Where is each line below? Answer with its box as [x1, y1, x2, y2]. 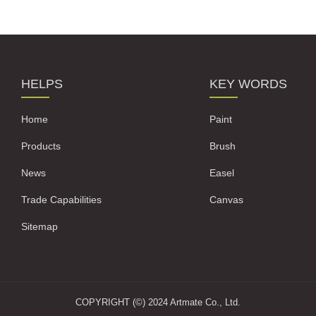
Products [21, 140, 61, 152]
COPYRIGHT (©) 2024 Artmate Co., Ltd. [75, 297, 241, 308]
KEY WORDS [209, 77, 287, 91]
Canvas [209, 194, 243, 205]
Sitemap [21, 221, 59, 232]
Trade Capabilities [21, 194, 102, 205]
